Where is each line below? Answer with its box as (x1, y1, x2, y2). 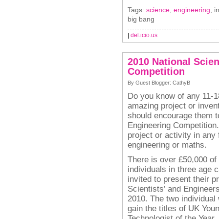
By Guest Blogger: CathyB (128, 80, 190, 86)
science (146, 6, 170, 14)
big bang (128, 15, 154, 23)
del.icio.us (131, 32, 157, 39)
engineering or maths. (128, 140, 209, 149)
